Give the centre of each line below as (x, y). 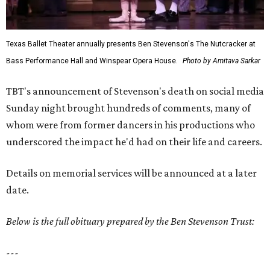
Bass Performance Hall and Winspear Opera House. (92, 61)
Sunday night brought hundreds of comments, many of (128, 108)
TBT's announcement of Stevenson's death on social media (135, 91)
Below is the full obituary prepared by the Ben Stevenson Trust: (130, 221)
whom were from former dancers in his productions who (130, 125)
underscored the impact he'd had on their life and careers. (134, 142)
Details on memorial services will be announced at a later (131, 173)
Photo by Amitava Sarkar (221, 61)
